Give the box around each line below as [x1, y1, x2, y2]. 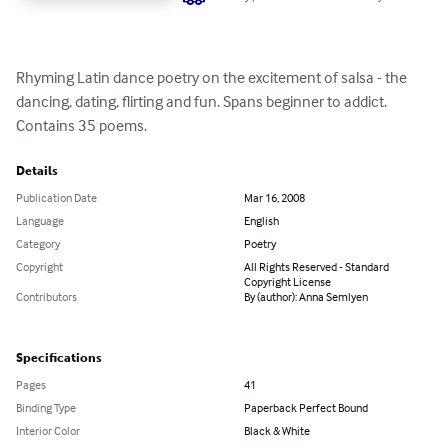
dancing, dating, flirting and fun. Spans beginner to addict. [16, 91, 390, 112]
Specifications [16, 351, 102, 366]
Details [16, 164, 58, 179]
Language [16, 213, 64, 229]
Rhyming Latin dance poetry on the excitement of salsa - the [16, 67, 410, 88]
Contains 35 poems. [16, 115, 147, 136]
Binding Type [16, 400, 76, 416]
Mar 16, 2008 [244, 190, 305, 206]
